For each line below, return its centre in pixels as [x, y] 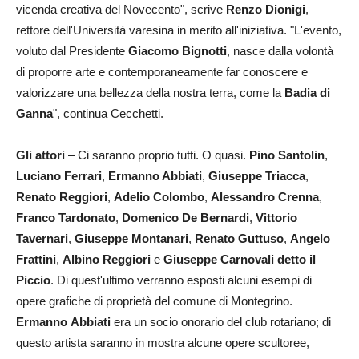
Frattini [36, 259]
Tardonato [87, 218]
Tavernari [42, 238]
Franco [36, 218]
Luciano [38, 176]
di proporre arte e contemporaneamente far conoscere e [162, 72]
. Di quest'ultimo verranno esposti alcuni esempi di [181, 280]
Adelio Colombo [159, 197]
